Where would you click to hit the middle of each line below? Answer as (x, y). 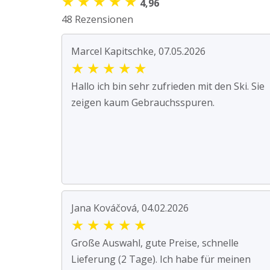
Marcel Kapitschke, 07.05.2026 (138, 51)
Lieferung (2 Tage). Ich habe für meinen (161, 259)
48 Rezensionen (97, 19)
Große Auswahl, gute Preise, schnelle (155, 243)
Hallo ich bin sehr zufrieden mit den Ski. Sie (168, 86)
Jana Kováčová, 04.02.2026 (130, 208)
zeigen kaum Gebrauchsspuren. (143, 102)
